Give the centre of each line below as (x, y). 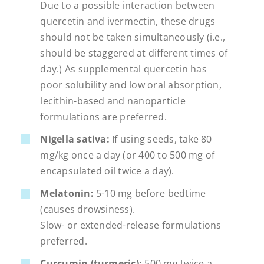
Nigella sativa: (75, 139)
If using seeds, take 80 (161, 139)
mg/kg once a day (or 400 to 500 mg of (128, 155)
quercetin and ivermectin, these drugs (128, 21)
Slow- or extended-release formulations (131, 225)
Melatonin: (67, 193)
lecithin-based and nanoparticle (113, 100)
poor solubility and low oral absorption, (131, 85)
